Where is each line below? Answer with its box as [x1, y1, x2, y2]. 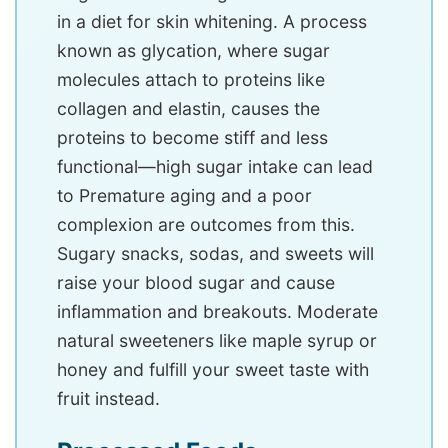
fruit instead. [57, 387, 160, 409]
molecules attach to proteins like [57, 68, 325, 90]
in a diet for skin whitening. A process [57, 10, 367, 32]
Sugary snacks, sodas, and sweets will [57, 242, 374, 264]
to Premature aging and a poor [57, 184, 312, 206]
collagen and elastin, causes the [57, 97, 320, 119]
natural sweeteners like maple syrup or [57, 329, 377, 351]
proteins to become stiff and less [57, 126, 328, 148]
